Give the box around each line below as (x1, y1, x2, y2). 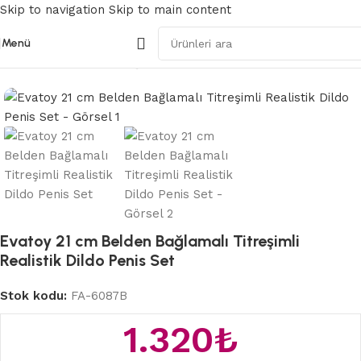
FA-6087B (71, 288, 127, 303)
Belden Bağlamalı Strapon (73, 55, 229, 69)
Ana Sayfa (8, 55, 68, 69)
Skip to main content (109, 2, 231, 17)
